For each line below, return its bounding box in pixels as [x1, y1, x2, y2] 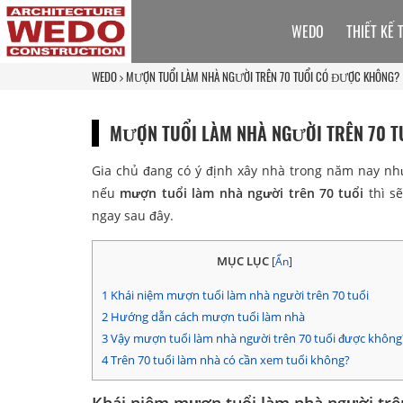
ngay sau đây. [92, 206, 174, 224]
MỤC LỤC [217, 252, 269, 269]
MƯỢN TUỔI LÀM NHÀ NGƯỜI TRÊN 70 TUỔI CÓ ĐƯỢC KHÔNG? [126, 67, 399, 85]
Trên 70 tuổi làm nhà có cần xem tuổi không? [108, 352, 350, 369]
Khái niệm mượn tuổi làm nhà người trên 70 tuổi [108, 287, 369, 304]
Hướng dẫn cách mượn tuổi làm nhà [108, 309, 305, 326]
